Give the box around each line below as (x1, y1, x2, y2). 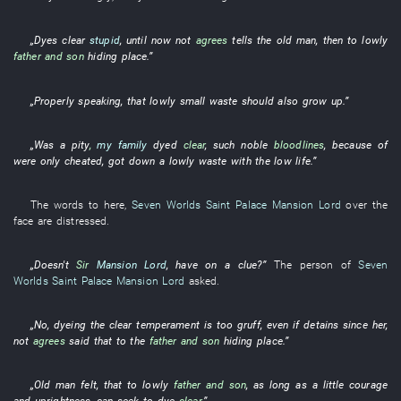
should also (237, 93, 303, 107)
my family (97, 137, 148, 151)
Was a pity (33, 137, 90, 151)
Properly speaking (33, 93, 122, 107)
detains (303, 318, 339, 332)
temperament (136, 318, 200, 332)
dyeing (54, 318, 86, 332)
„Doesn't (30, 258, 77, 272)
